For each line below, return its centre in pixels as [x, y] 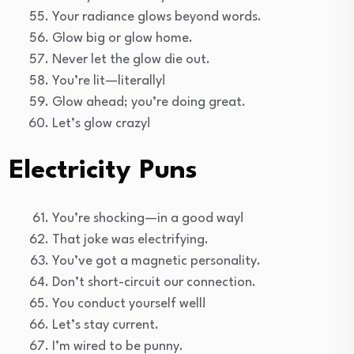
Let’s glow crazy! [102, 123]
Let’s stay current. [105, 325]
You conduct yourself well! [129, 303]
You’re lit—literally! [109, 81]
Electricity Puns [104, 171]
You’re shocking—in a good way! [148, 218]
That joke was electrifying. [130, 239]
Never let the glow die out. [131, 59]
